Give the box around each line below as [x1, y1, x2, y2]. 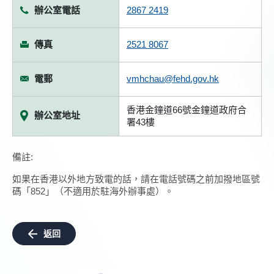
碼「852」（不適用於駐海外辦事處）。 [12, 186, 174, 196]
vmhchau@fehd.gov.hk [127, 73, 219, 84]
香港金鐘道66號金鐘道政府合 [127, 105, 246, 115]
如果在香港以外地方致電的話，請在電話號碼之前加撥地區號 [12, 174, 260, 184]
